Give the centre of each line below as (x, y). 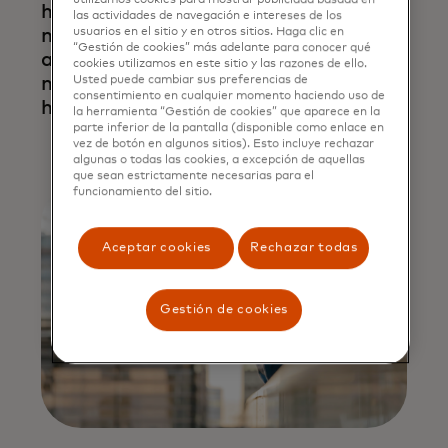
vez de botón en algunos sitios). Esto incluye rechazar (224, 144)
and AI (70, 60)
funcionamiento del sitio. (143, 192)
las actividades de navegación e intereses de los (208, 16)
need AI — (85, 36)
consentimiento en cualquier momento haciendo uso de (229, 96)
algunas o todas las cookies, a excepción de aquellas (219, 160)
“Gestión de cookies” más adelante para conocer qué (222, 48)
